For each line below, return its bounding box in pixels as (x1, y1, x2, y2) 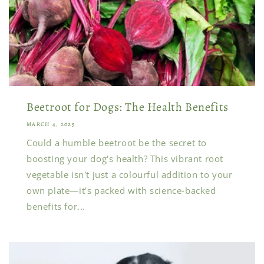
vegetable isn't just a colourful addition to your (27, 169, 233, 180)
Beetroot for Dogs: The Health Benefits (27, 99, 229, 115)
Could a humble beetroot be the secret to (27, 137, 207, 148)
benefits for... (27, 200, 85, 212)
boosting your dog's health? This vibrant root (27, 153, 224, 164)
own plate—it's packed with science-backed (27, 184, 216, 196)
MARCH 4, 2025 (27, 120, 75, 128)
